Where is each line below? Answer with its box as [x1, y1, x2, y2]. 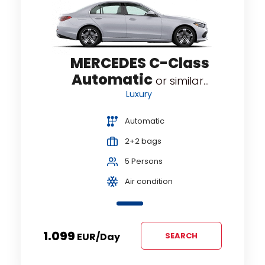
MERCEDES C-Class [70, 53, 209, 73]
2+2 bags [125, 135, 161, 147]
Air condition [125, 176, 173, 188]
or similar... [155, 73, 209, 89]
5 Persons [125, 156, 163, 167]
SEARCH [165, 230, 198, 242]
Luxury [125, 88, 154, 101]
